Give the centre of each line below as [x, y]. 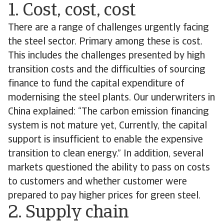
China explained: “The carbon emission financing [108, 112]
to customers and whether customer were [97, 182]
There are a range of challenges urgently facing [108, 28]
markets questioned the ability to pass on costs [109, 168]
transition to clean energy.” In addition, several [106, 154]
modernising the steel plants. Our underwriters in [111, 98]
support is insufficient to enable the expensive [105, 140]
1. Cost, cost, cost [72, 11]
